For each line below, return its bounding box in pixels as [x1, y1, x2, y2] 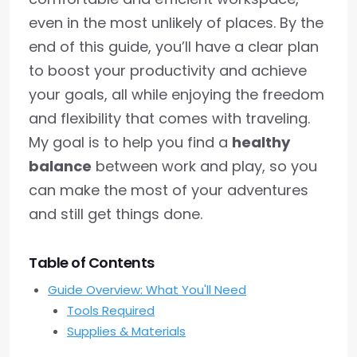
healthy [232, 132, 290, 153]
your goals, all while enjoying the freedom [29, 84, 324, 105]
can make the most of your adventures [29, 180, 308, 201]
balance [29, 156, 92, 177]
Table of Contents [29, 253, 155, 273]
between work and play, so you [92, 156, 317, 177]
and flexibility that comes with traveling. [29, 108, 310, 129]
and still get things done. [29, 204, 202, 225]
